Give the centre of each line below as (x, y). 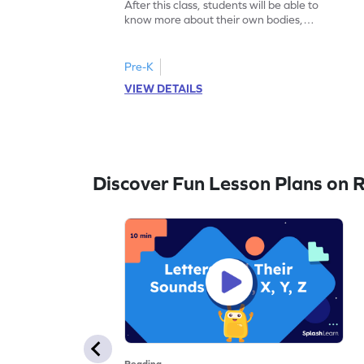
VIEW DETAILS (164, 88)
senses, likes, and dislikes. (189, 34)
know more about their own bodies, (214, 19)
